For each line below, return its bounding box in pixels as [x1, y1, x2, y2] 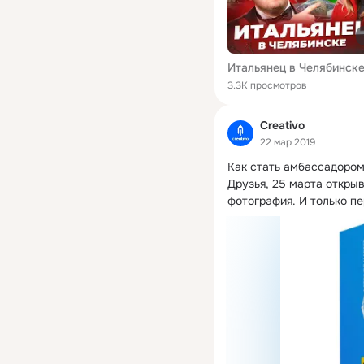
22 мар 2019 [260, 135, 315, 149]
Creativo [260, 118, 305, 133]
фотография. [227, 193, 296, 208]
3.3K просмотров [227, 79, 307, 93]
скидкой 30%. [227, 210, 301, 225]
